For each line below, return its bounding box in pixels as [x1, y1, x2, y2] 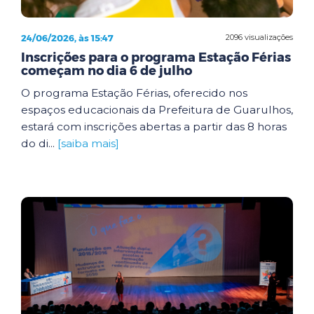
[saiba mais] [57, 136, 119, 150]
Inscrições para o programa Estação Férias [21, 49, 291, 65]
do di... [21, 136, 57, 150]
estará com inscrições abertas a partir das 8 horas [21, 119, 287, 133]
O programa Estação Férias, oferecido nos [21, 86, 247, 100]
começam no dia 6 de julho [21, 62, 192, 78]
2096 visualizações [226, 32, 293, 42]
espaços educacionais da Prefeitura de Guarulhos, [21, 102, 293, 116]
